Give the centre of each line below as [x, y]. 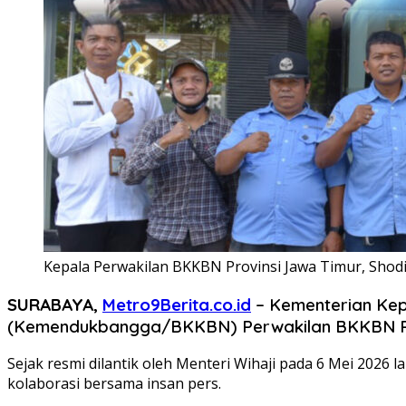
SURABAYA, [55, 304]
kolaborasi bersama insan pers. [114, 384]
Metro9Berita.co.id [177, 304]
